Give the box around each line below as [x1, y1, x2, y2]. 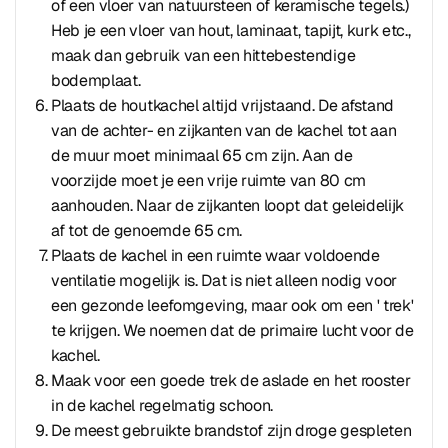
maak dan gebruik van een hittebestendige [51, 45, 356, 66]
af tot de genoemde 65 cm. [51, 220, 242, 241]
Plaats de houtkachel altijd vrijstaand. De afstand [51, 95, 394, 116]
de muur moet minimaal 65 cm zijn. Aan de [51, 145, 353, 166]
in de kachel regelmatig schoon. [51, 395, 274, 416]
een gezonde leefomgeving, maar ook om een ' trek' [51, 295, 414, 316]
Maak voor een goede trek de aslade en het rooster [51, 370, 411, 391]
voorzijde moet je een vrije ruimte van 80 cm [51, 170, 366, 191]
